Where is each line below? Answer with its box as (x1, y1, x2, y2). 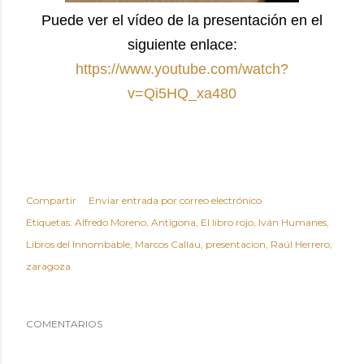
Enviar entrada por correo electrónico (89, 194, 262, 207)
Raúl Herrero (271, 238, 330, 251)
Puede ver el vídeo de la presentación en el (41, 12, 323, 29)
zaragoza (26, 260, 71, 273)
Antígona (151, 216, 196, 229)
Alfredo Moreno (75, 216, 146, 229)
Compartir (26, 194, 76, 207)
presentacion (206, 238, 266, 251)
